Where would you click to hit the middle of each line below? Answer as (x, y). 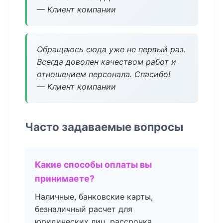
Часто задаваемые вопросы (104, 127)
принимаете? (65, 178)
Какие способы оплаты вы (93, 165)
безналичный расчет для (84, 209)
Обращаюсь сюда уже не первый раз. (111, 49)
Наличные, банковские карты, (94, 197)
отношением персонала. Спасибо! (104, 74)
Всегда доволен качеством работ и (107, 62)
